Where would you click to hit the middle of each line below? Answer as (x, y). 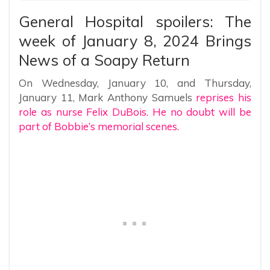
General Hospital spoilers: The (135, 21)
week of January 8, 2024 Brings (135, 40)
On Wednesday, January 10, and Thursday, (135, 83)
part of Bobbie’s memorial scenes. (99, 126)
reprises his (224, 97)
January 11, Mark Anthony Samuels (108, 97)
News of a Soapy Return (104, 60)
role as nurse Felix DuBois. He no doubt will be (135, 111)
